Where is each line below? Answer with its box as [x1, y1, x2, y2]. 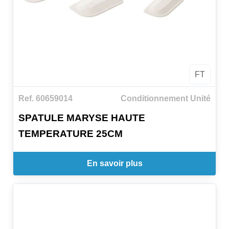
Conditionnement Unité [121, 94, 211, 103]
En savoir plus [86, 158, 143, 168]
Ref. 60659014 [18, 94, 73, 103]
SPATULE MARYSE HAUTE [18, 112, 145, 124]
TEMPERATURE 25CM [18, 128, 123, 140]
